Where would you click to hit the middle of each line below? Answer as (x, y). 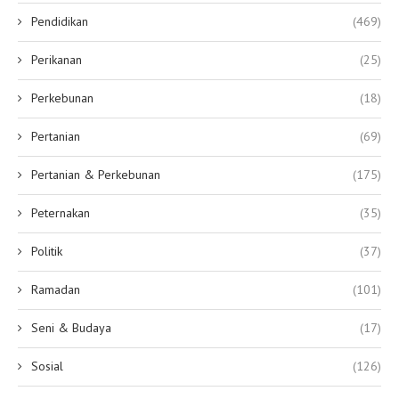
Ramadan (56, 289)
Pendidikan (60, 21)
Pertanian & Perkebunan (96, 174)
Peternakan (61, 212)
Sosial (47, 366)
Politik (47, 251)
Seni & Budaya (71, 327)
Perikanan (57, 59)
